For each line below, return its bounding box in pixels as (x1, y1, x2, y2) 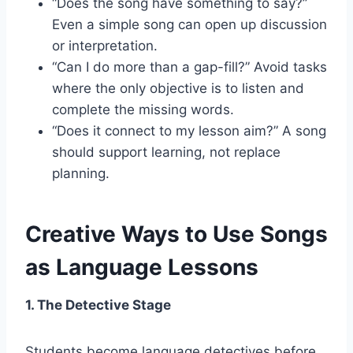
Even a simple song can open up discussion (52, 16, 327, 32)
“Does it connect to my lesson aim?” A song (52, 122, 326, 139)
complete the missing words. (52, 101, 234, 117)
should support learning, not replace (52, 143, 281, 160)
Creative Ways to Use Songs (25, 220, 328, 247)
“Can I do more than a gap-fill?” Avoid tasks (52, 58, 327, 75)
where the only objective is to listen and (52, 80, 304, 96)
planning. (52, 165, 110, 181)
